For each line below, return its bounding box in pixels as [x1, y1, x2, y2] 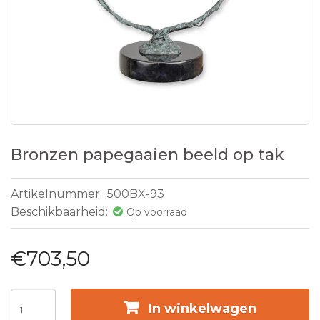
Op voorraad [126, 206, 187, 219]
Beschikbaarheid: [11, 205, 111, 219]
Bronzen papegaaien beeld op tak [11, 145, 284, 164]
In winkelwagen [148, 301, 256, 317]
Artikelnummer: [11, 187, 105, 201]
